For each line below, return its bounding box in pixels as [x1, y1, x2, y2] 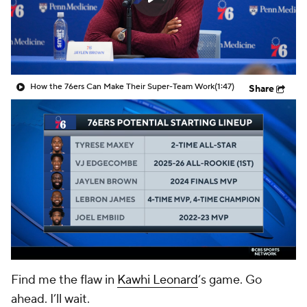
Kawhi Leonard [117, 272, 198, 288]
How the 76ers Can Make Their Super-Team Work [30, 82, 214, 92]
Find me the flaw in [11, 272, 117, 288]
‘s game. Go [198, 272, 262, 288]
